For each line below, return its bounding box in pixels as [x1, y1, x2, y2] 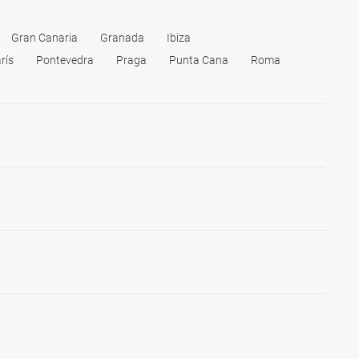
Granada [100, 31, 144, 44]
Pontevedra [36, 54, 94, 67]
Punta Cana [169, 54, 228, 67]
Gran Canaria [11, 31, 78, 44]
